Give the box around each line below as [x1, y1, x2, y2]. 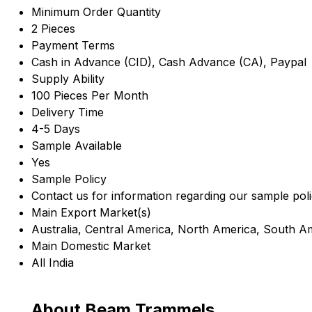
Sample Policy [31, 172, 107, 187]
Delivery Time [31, 105, 104, 120]
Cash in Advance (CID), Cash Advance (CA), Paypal [31, 55, 306, 70]
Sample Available [31, 139, 122, 153]
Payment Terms [31, 38, 115, 53]
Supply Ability [31, 72, 104, 86]
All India [31, 256, 74, 270]
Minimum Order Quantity [31, 5, 161, 19]
